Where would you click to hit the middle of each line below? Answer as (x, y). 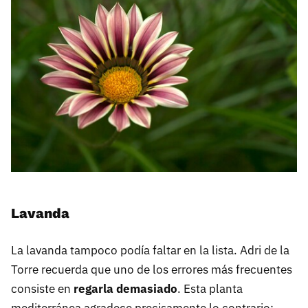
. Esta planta (210, 288)
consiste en (42, 288)
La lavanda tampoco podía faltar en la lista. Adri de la (150, 250)
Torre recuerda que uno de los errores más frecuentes (152, 269)
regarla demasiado (125, 288)
